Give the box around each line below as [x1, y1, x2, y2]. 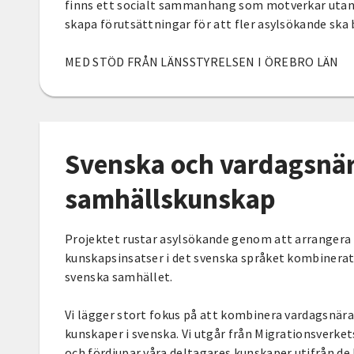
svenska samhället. [65, 268, 176, 284]
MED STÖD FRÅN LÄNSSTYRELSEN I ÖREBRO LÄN [65, 53, 339, 70]
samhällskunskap [65, 181, 276, 217]
